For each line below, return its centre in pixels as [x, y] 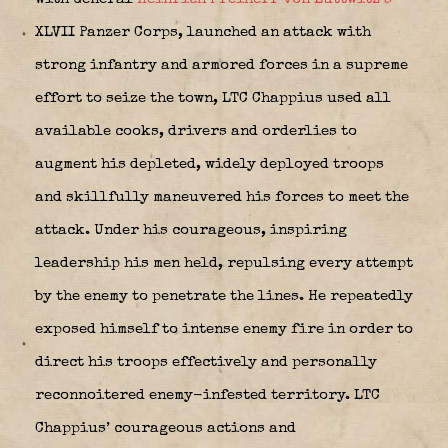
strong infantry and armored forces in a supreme [221, 65]
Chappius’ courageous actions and [165, 428]
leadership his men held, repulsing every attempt [224, 263]
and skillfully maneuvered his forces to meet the [222, 197]
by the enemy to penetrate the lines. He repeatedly [224, 296]
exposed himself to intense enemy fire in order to [224, 329]
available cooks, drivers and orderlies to [196, 131]
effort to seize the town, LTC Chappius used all [213, 98]
